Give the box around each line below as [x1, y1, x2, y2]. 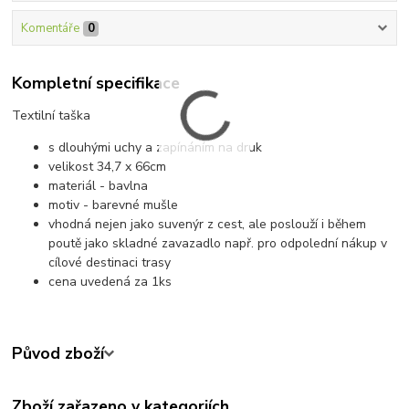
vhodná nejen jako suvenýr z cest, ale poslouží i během [48, 215, 367, 234]
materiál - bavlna [48, 177, 149, 195]
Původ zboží [12, 342, 105, 365]
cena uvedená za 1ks [48, 273, 173, 291]
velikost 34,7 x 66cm [48, 158, 167, 176]
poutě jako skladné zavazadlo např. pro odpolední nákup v [48, 235, 388, 253]
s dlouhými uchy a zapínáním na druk [48, 139, 263, 157]
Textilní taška [12, 107, 91, 125]
